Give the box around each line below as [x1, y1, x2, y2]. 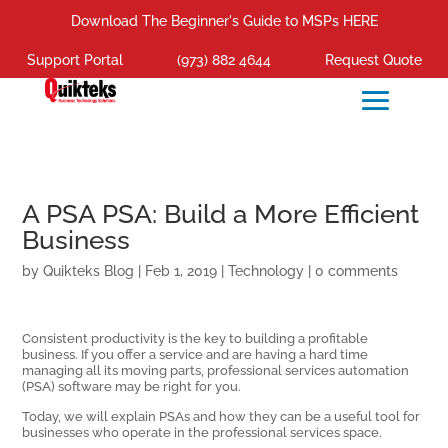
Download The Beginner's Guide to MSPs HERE [70, 13, 378, 29]
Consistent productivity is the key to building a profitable [22, 330, 369, 347]
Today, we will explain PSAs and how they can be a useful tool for [22, 407, 421, 424]
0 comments [315, 263, 399, 280]
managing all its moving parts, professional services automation [22, 362, 410, 379]
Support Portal [26, 52, 123, 68]
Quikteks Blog [43, 263, 135, 280]
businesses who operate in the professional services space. [22, 423, 383, 440]
